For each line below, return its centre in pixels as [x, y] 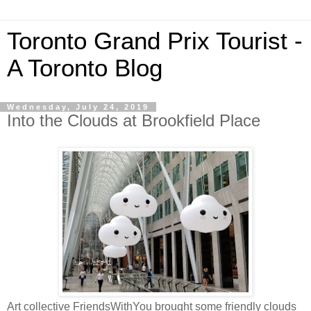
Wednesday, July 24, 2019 [78, 107]
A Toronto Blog [85, 68]
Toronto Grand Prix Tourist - [155, 41]
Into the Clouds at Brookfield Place [134, 120]
